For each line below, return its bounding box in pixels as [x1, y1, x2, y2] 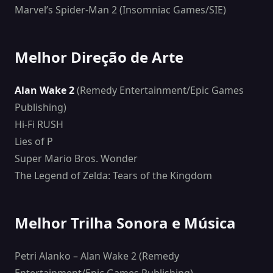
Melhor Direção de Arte [15, 47, 183, 68]
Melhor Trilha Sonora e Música [15, 213, 236, 233]
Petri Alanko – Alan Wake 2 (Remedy [15, 249, 179, 263]
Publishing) [15, 101, 66, 115]
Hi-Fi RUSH [15, 118, 63, 132]
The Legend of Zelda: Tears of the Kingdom [15, 169, 212, 183]
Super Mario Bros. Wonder [15, 152, 138, 166]
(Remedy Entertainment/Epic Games [74, 83, 244, 97]
